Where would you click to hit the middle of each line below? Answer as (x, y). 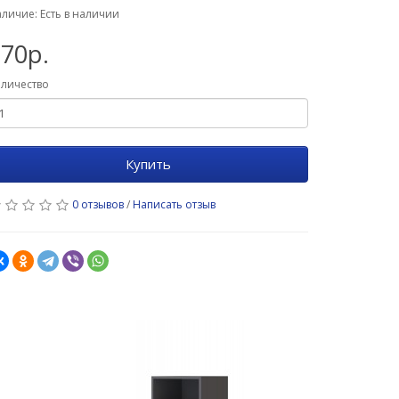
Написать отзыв (174, 204)
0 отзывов (98, 204)
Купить (148, 164)
